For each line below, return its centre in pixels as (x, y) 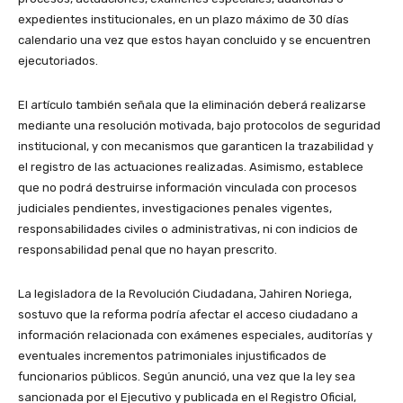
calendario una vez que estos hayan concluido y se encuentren (194, 40)
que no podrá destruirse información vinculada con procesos (188, 188)
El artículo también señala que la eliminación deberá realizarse (192, 105)
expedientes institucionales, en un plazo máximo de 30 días (184, 20)
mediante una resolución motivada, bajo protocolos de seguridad (199, 126)
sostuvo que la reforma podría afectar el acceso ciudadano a (188, 315)
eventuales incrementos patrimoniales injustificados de (172, 356)
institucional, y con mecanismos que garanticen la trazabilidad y (196, 147)
